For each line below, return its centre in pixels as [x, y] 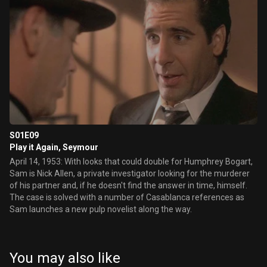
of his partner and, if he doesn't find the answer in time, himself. [128, 185]
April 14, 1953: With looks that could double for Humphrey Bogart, [131, 162]
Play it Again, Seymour [54, 147]
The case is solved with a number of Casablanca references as [127, 197]
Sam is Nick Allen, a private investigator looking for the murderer [130, 173]
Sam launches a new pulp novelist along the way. [101, 209]
